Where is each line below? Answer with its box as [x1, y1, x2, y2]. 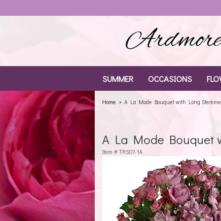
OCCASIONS [148, 73, 192, 84]
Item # [102, 148, 119, 155]
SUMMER [102, 73, 133, 84]
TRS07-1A [119, 148, 143, 155]
